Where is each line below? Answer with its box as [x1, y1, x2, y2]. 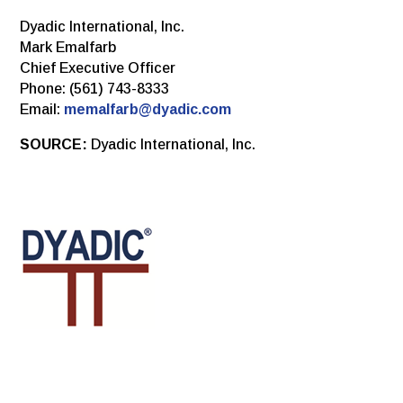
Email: [20, 101, 65, 117]
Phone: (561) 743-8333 [20, 80, 170, 96]
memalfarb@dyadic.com [64, 101, 232, 117]
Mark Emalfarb [20, 39, 117, 55]
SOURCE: [20, 136, 92, 152]
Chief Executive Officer [20, 59, 176, 76]
